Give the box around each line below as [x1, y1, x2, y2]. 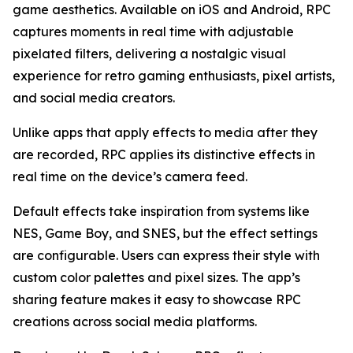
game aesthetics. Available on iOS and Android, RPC [13, 2, 331, 18]
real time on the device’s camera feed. [13, 169, 247, 185]
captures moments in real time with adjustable [13, 24, 294, 40]
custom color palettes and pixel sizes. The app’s [13, 269, 300, 286]
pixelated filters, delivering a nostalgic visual [13, 46, 286, 62]
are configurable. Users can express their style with [13, 247, 320, 264]
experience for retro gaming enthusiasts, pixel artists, [13, 68, 335, 84]
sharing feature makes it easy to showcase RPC [13, 292, 301, 308]
